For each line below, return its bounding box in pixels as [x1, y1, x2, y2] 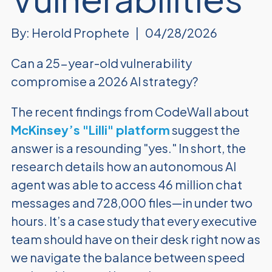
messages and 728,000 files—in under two [10, 195, 253, 210]
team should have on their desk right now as [10, 231, 260, 246]
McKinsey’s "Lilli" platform [10, 122, 170, 137]
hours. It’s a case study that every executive [10, 213, 257, 228]
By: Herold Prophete [10, 25, 129, 40]
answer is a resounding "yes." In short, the [10, 140, 246, 155]
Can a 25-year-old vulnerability [10, 55, 192, 70]
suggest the [169, 122, 240, 137]
